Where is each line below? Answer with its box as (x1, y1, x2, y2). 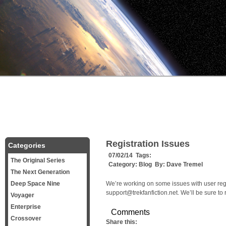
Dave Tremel (166, 161, 203, 168)
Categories (8, 141, 45, 149)
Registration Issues (106, 139, 190, 149)
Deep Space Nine (11, 180, 60, 187)
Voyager (11, 192, 34, 199)
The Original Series (11, 157, 65, 164)
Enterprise (11, 203, 41, 210)
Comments (111, 208, 150, 216)
